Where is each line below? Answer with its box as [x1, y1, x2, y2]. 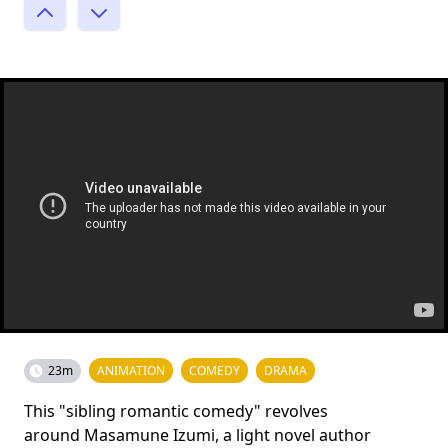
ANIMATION [97, 362, 165, 379]
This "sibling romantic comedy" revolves [24, 400, 328, 422]
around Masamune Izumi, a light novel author [24, 424, 371, 446]
